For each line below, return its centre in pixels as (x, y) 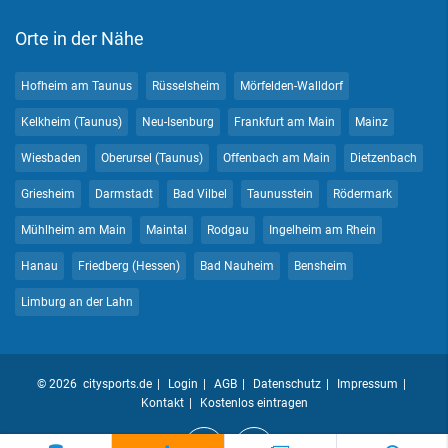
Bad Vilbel (200, 194)
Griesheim (48, 194)
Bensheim (320, 266)
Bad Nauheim (237, 266)
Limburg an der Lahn (77, 302)
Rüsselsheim (186, 86)
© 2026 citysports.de (94, 383)
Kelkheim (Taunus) (71, 122)
